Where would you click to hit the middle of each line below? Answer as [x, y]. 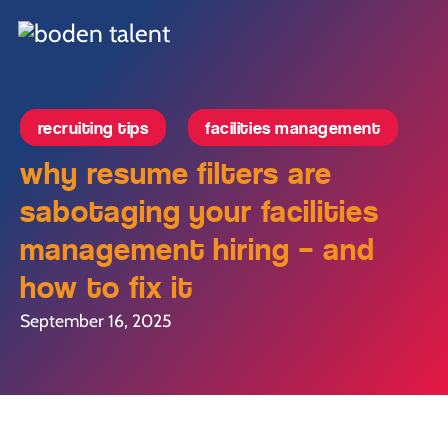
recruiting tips [93, 127]
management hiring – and [197, 250]
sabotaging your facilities [199, 212]
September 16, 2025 [96, 321]
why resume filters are [176, 174]
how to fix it [107, 288]
